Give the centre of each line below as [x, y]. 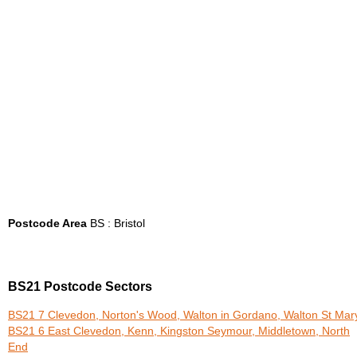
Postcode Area [47, 223]
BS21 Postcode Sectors [80, 287]
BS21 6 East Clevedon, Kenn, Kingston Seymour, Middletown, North [179, 331]
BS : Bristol [116, 223]
